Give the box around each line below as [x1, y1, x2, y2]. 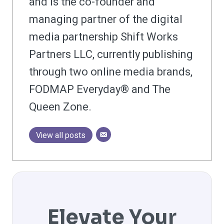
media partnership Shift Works [29, 29, 178, 45]
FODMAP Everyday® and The [29, 81, 170, 98]
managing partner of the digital [29, 11, 182, 28]
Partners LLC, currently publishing [29, 46, 193, 63]
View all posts [36, 129, 85, 142]
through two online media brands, [29, 64, 192, 80]
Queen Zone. [29, 99, 91, 115]
